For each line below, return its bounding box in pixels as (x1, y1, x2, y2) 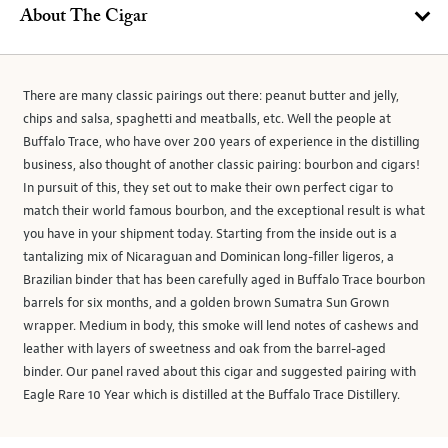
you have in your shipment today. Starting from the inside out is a (23, 226, 397, 242)
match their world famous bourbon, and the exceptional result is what (23, 203, 425, 219)
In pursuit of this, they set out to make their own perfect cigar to (23, 180, 393, 196)
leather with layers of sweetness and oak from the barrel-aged (23, 341, 386, 357)
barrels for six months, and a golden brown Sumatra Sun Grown (23, 295, 389, 311)
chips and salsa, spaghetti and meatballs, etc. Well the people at (23, 111, 391, 127)
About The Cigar (20, 8, 147, 26)
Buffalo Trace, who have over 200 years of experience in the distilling (23, 134, 420, 150)
